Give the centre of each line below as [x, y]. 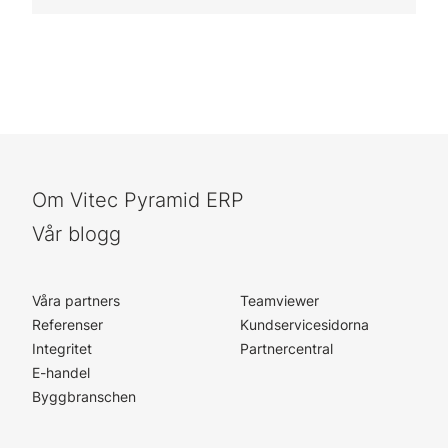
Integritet [62, 348]
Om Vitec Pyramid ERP [138, 200]
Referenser [67, 324]
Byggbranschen [84, 396]
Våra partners [76, 300]
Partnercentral [286, 348]
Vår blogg [76, 234]
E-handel [61, 372]
